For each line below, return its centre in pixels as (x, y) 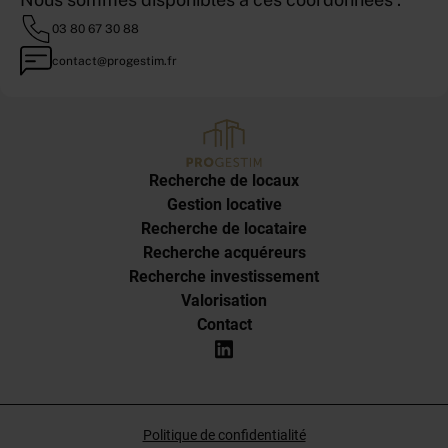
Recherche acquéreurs (224, 253)
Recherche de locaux (224, 181)
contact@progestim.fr (114, 61)
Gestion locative (224, 205)
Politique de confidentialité (224, 435)
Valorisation (224, 301)
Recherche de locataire (224, 229)
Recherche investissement (224, 277)
